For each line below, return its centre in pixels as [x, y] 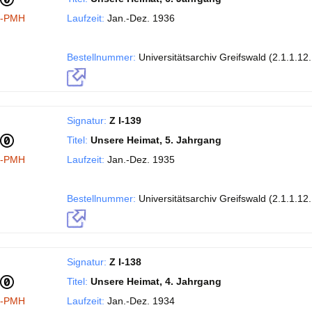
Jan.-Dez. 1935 [140, 159]
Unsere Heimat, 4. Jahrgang [156, 281]
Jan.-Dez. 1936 [140, 18]
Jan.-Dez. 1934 [140, 301]
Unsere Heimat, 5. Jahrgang [156, 140]
